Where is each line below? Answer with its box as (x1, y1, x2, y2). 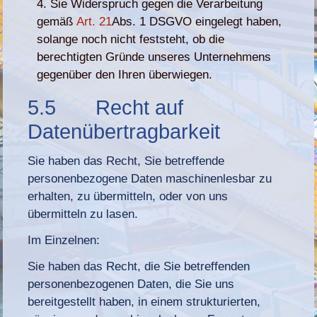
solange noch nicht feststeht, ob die (37, 32, 225, 46)
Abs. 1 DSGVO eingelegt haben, (112, 14, 282, 28)
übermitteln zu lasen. (28, 207, 139, 221)
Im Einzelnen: (28, 233, 100, 247)
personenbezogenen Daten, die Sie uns (28, 277, 235, 291)
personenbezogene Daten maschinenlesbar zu (28, 171, 272, 185)
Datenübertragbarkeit (28, 120, 221, 143)
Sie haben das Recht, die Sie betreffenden (28, 259, 250, 273)
